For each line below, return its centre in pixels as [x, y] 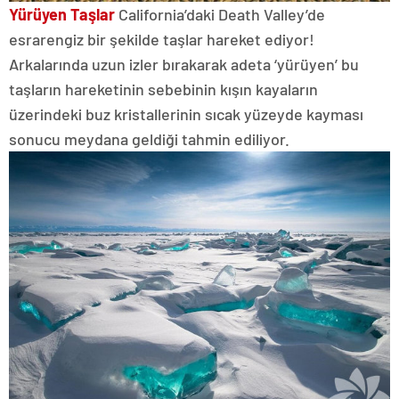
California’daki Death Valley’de [220, 14]
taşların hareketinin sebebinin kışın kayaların [163, 89]
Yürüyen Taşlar [62, 14]
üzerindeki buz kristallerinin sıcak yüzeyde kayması [186, 114]
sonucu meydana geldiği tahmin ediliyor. [149, 138]
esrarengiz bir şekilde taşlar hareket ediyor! [162, 39]
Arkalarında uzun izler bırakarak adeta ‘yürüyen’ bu [184, 64]
